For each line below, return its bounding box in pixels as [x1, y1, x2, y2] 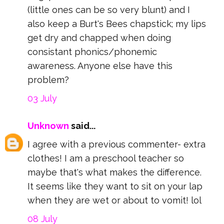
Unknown [27, 120, 69, 131]
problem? [27, 74, 69, 85]
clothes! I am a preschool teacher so [27, 153, 184, 164]
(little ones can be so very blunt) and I [27, 4, 190, 15]
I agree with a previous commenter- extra [27, 139, 205, 150]
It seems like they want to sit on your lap [27, 181, 202, 192]
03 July [27, 93, 57, 104]
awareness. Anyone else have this [27, 60, 172, 71]
